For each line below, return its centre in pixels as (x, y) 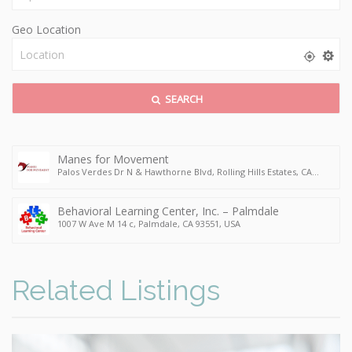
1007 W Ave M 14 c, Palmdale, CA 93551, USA (149, 224)
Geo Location (46, 30)
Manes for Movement (113, 159)
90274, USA (80, 183)
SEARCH (182, 99)
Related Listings (116, 290)
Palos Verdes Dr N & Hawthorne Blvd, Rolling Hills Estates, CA (185, 172)
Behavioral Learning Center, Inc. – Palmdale (168, 211)
